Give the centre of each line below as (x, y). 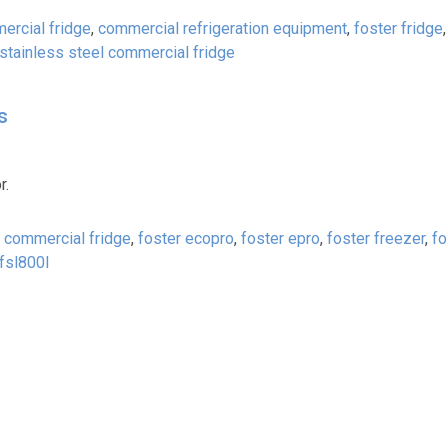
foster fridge (398, 28)
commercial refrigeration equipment (222, 28)
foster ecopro (185, 238)
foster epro (280, 238)
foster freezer (375, 238)
